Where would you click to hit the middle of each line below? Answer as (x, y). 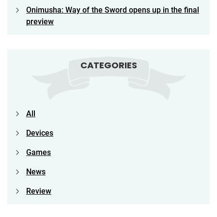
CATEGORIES (108, 65)
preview (40, 21)
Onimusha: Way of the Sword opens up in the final (113, 10)
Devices (40, 133)
